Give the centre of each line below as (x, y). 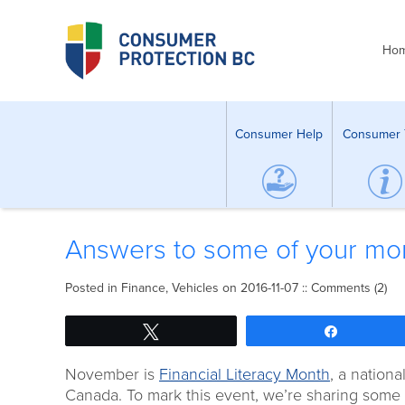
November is (112, 374)
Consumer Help (279, 134)
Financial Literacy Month (245, 374)
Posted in (93, 288)
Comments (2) (349, 288)
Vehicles (195, 288)
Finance (143, 288)
